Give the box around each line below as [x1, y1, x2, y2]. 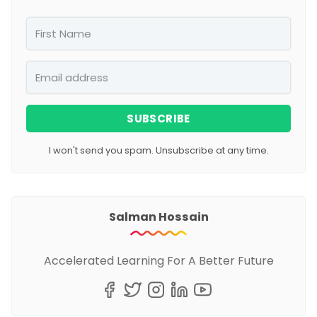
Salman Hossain [108, 209, 209, 226]
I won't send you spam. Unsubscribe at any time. [48, 144, 269, 158]
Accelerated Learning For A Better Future [43, 253, 274, 270]
